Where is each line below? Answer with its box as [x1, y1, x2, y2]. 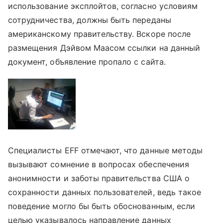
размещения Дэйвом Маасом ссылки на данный [8, 42, 200, 53]
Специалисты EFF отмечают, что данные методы [8, 145, 203, 155]
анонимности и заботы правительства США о [8, 173, 190, 183]
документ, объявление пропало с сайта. [8, 56, 166, 67]
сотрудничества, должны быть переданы [8, 14, 171, 25]
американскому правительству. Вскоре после [8, 28, 191, 39]
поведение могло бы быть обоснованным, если [8, 201, 196, 211]
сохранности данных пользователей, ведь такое [8, 187, 202, 197]
